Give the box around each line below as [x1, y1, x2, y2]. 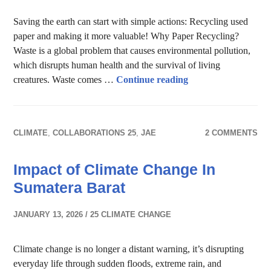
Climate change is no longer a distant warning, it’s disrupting [13, 244, 244, 254]
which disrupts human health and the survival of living [13, 60, 221, 70]
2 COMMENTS [204, 128, 258, 137]
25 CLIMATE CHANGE [90, 210, 172, 219]
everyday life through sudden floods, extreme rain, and [13, 258, 222, 269]
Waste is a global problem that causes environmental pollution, [13, 45, 251, 56]
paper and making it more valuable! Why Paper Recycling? [13, 31, 240, 41]
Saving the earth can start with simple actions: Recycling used [13, 16, 249, 27]
